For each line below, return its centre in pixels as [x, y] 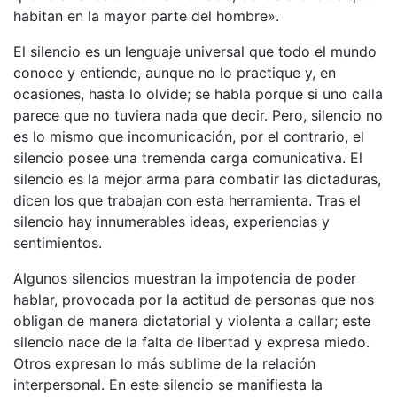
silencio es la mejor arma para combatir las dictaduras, [197, 179]
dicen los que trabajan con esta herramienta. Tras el [187, 200]
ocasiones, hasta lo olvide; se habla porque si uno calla [198, 93]
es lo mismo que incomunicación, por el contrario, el [189, 136]
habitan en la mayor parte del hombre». [146, 16]
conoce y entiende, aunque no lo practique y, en [175, 72]
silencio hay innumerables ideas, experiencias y [171, 221]
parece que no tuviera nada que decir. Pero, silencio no [198, 115]
